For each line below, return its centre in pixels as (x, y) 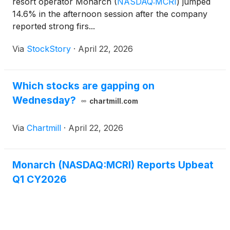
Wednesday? (44, 100)
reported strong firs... (54, 26)
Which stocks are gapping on (83, 86)
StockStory (49, 49)
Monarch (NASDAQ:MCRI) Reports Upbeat (113, 165)
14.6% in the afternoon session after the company (110, 14)
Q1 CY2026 (40, 179)
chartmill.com (113, 101)
